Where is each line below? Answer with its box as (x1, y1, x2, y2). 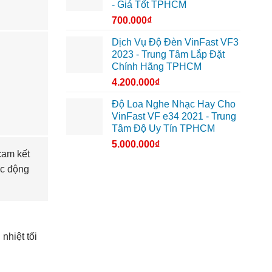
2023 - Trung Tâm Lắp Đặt (111, 49, 225, 59)
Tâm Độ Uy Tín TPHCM (111, 123, 215, 134)
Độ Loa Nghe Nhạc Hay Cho (111, 98, 236, 109)
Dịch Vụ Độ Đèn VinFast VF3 (111, 36, 239, 47)
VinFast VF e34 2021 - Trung (111, 110, 236, 121)
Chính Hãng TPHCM (111, 61, 202, 72)
